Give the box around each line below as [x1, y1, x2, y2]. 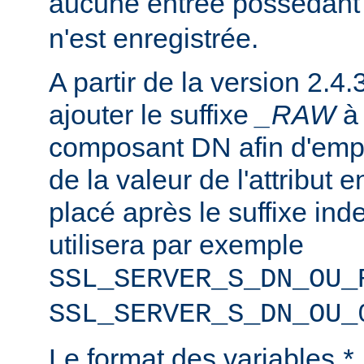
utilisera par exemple [49, 228, 304, 260]
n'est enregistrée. [49, 22, 258, 54]
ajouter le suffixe [49, 98, 256, 130]
